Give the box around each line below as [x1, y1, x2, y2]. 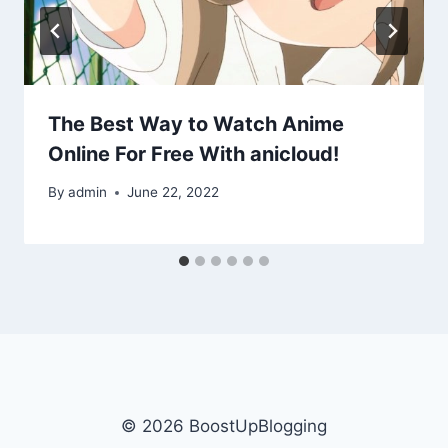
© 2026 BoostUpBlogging [121, 416, 327, 436]
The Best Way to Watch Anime [48, 111, 344, 136]
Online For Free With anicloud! [48, 141, 339, 166]
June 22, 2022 [127, 184, 220, 201]
